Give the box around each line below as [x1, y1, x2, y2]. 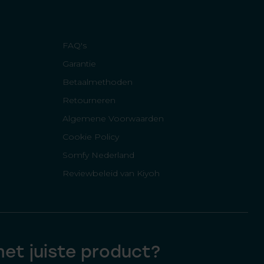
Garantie [62, 58, 96, 69]
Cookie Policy [62, 131, 119, 142]
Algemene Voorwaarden [62, 113, 164, 124]
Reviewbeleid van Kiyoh [62, 168, 160, 179]
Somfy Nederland [62, 150, 134, 160]
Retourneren [62, 95, 115, 105]
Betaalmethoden [62, 77, 133, 87]
